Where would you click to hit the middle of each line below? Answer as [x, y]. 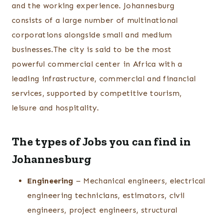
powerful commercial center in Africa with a [97, 64]
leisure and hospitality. [55, 108]
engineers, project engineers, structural [102, 210]
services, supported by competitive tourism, [97, 93]
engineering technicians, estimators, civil [106, 196]
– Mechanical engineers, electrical [139, 181]
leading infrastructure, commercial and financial [104, 79]
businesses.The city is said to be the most [92, 50]
